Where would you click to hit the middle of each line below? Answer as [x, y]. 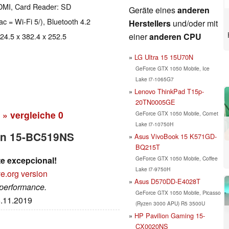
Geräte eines [153, 10]
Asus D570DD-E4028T [167, 181]
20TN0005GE [155, 102]
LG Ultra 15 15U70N [164, 57]
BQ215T [147, 147]
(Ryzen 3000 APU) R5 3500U [170, 203]
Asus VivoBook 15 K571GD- [176, 136]
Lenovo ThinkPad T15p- [169, 91]
